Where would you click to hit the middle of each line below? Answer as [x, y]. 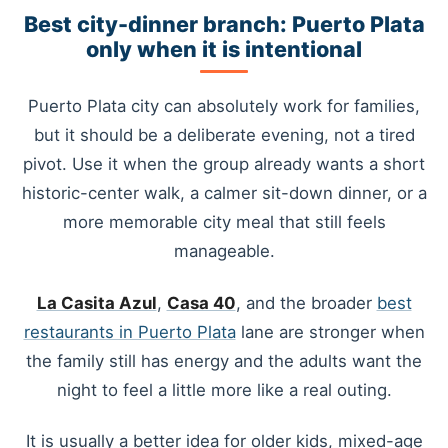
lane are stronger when [330, 331]
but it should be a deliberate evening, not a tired [224, 135]
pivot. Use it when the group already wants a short [224, 164]
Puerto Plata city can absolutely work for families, [224, 106]
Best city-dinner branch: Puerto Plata [224, 23]
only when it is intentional [224, 48]
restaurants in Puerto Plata [129, 331]
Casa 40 [201, 302]
